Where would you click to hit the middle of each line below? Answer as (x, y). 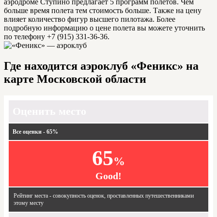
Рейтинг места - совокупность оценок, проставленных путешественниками (104, 195)
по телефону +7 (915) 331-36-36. (57, 36)
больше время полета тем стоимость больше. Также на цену (103, 10)
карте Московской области (75, 79)
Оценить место (49, 111)
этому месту (29, 203)
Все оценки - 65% (35, 132)
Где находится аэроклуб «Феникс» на (101, 66)
